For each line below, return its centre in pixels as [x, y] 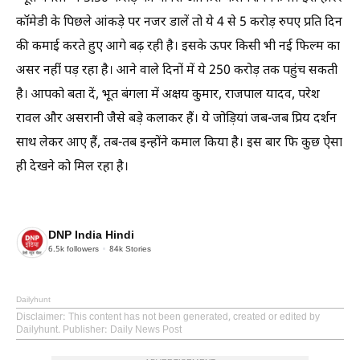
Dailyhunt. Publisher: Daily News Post [99, 330]
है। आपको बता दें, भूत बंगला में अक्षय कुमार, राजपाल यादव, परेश [168, 95]
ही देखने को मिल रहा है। [72, 167]
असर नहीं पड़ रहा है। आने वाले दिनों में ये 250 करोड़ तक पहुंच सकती [177, 71]
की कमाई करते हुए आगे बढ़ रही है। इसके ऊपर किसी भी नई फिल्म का [178, 47]
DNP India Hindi [91, 236]
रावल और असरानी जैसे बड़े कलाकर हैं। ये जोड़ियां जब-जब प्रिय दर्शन [176, 119]
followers [82, 250]
